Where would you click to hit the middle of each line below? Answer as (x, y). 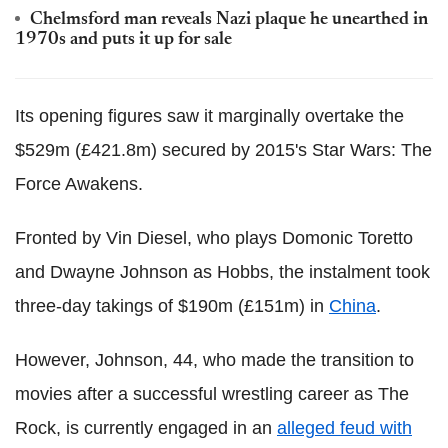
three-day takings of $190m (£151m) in (172, 306)
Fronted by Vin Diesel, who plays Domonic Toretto (214, 238)
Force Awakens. (79, 184)
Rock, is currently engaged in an (146, 428)
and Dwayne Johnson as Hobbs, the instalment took (222, 272)
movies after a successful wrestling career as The (212, 394)
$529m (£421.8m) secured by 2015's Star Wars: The (223, 150)
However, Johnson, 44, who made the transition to (214, 360)
